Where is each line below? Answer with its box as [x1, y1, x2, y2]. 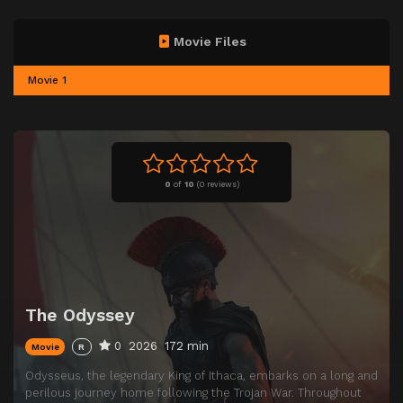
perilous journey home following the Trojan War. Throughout [25, 386, 362, 400]
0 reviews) [199, 180, 239, 190]
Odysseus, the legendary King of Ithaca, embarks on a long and [25, 369, 378, 383]
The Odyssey [25, 304, 135, 326]
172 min [164, 338, 209, 353]
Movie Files [173, 33, 246, 49]
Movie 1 [27, 74, 67, 87]
